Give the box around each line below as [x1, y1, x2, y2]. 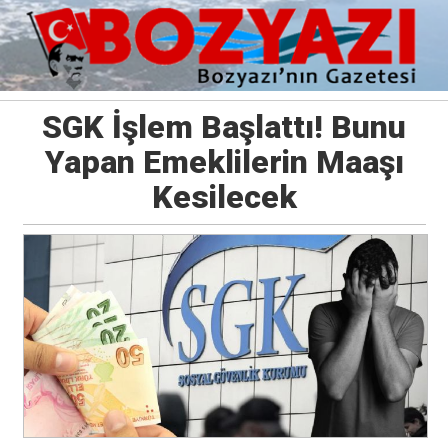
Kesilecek [151, 178, 297, 217]
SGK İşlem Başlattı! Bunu [42, 108, 406, 147]
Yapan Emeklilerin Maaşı [44, 143, 404, 182]
